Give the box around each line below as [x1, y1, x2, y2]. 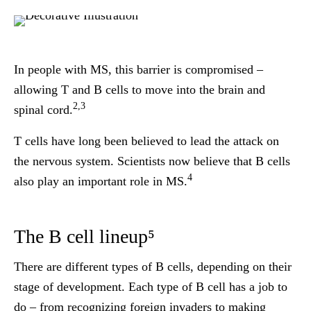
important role [78, 174, 149, 188]
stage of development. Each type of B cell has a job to [14, 280, 287, 294]
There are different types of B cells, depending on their [14, 260, 292, 274]
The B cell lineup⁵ [14, 226, 155, 247]
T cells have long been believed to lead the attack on [14, 134, 279, 148]
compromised [185, 62, 257, 76]
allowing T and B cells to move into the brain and [14, 83, 265, 96]
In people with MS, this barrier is [14, 62, 185, 76]
